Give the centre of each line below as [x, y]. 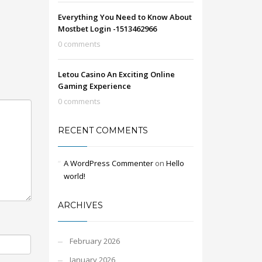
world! [74, 176]
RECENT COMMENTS [103, 130]
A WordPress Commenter [108, 163]
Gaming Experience [94, 86]
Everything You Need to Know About [125, 17]
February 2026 [94, 241]
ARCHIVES [80, 205]
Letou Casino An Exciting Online [116, 74]
